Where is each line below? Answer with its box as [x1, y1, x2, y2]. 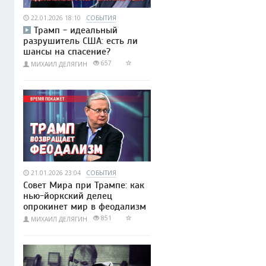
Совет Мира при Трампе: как [23, 179, 144, 191]
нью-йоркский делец [23, 190, 112, 201]
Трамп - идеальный [34, 25, 118, 36]
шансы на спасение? [23, 46, 110, 58]
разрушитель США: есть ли [23, 36, 138, 47]
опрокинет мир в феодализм [23, 201, 146, 212]
